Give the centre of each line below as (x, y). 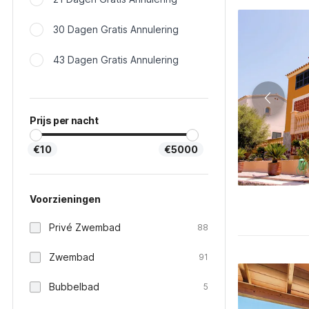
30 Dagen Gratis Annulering (116, 29)
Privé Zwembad (85, 227)
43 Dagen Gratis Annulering (116, 60)
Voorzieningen (65, 199)
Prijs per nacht (64, 120)
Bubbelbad (74, 287)
